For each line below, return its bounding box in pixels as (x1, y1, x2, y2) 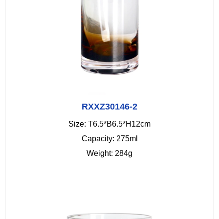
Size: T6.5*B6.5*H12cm (68, 120, 151, 129)
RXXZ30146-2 (82, 102, 137, 112)
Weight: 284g (87, 149, 132, 158)
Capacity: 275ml (81, 134, 138, 143)
